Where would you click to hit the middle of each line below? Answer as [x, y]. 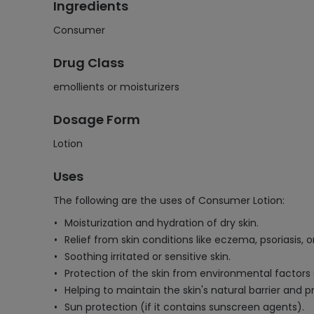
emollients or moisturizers [116, 87]
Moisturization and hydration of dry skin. [162, 223]
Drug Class [89, 63]
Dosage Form [97, 120]
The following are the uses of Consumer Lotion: [169, 200]
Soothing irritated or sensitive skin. [148, 257]
